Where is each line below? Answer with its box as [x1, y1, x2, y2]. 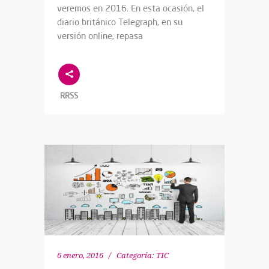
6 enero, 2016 [57, 250, 103, 260]
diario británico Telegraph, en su [57, 16, 183, 28]
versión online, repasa [57, 30, 143, 42]
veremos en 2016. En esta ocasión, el [57, 2, 204, 14]
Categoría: [116, 250, 154, 260]
